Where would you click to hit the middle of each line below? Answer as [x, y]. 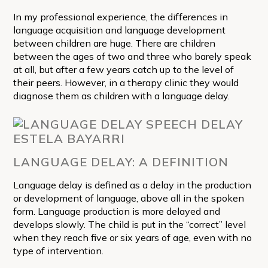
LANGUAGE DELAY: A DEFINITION [121, 162]
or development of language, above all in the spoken [128, 198]
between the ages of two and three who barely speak [132, 56]
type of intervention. [58, 250]
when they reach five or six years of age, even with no [132, 237]
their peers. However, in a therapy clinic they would [126, 82]
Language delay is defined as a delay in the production [132, 185]
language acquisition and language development [119, 30]
